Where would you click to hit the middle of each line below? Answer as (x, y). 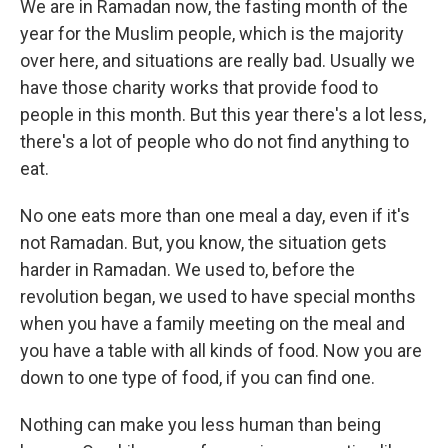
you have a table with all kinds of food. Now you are (221, 350)
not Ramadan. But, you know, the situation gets (203, 242)
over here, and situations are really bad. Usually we (217, 60)
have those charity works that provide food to (199, 87)
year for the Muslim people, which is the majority (212, 33)
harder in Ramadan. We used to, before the (187, 269)
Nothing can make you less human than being (200, 424)
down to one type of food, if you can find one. (197, 377)
